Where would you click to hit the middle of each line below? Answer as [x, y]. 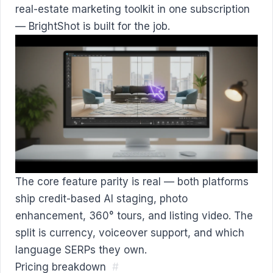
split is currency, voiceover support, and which [130, 233]
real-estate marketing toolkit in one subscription [133, 9]
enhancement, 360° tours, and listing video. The [134, 216]
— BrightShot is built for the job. [93, 26]
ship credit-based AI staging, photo [101, 199]
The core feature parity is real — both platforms [132, 182]
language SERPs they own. [81, 250]
